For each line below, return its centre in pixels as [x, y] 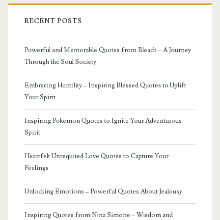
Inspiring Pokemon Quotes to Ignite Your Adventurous [103, 121]
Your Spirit [40, 97]
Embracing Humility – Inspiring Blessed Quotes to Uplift [105, 85]
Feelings [36, 168]
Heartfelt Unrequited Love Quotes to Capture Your [96, 156]
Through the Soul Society [60, 62]
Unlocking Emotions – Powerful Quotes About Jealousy [103, 191]
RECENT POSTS [53, 21]
